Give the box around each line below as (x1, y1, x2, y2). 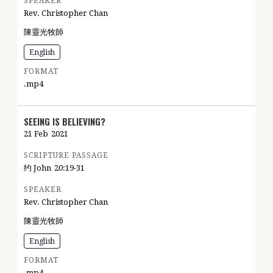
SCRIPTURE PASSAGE (24, 151, 108, 160)
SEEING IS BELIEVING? (24, 115, 105, 128)
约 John (24, 163, 51, 172)
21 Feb (24, 129, 48, 138)
